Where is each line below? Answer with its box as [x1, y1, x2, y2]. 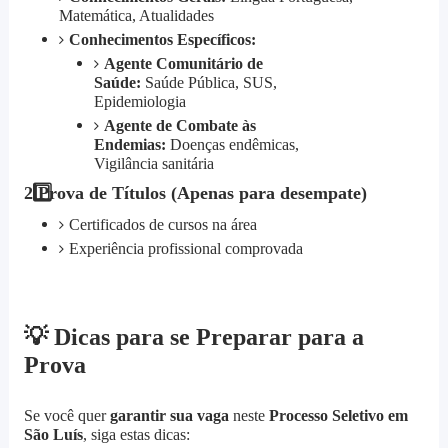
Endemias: [93, 136, 166, 154]
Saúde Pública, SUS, [140, 74, 277, 92]
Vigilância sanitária [93, 155, 214, 173]
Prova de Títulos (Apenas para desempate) [32, 183, 367, 204]
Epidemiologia [93, 93, 186, 111]
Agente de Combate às [103, 117, 256, 135]
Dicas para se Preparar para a [47, 324, 364, 351]
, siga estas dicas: [82, 426, 190, 444]
